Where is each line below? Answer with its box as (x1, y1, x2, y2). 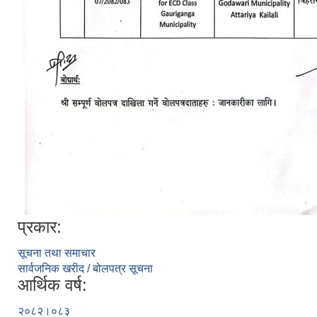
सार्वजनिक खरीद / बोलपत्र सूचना (18, 263, 153, 275)
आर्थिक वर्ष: (18, 275, 87, 295)
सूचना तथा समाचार (18, 247, 96, 260)
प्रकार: (18, 217, 62, 237)
